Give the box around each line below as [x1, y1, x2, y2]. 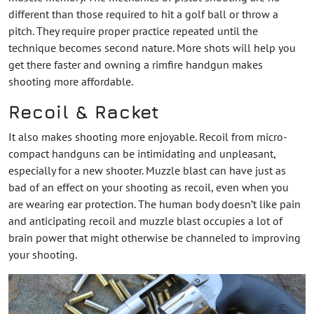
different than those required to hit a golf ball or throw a [8, 6, 278, 21]
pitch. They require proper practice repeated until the [8, 23, 258, 38]
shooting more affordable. [8, 74, 133, 88]
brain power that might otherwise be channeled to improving [8, 230, 301, 245]
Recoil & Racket [8, 100, 160, 123]
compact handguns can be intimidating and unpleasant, [8, 146, 275, 161]
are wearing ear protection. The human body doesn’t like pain [8, 196, 301, 211]
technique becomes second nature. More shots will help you [8, 40, 296, 55]
